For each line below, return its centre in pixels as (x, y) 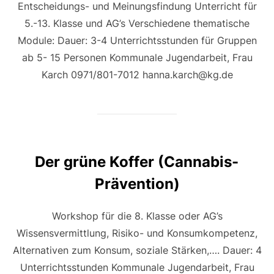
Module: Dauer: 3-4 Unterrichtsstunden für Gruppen (137, 41)
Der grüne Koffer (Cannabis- (136, 162)
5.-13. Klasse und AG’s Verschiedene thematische (137, 24)
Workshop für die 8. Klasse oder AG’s (137, 216)
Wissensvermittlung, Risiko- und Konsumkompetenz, (137, 233)
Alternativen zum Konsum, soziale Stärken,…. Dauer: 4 (137, 250)
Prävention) (137, 184)
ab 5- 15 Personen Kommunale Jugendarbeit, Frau (137, 58)
